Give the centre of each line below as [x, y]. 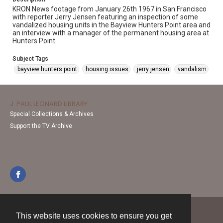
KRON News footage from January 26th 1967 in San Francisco [110, 9]
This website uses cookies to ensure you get [94, 216]
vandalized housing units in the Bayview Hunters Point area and [111, 25]
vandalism [192, 69]
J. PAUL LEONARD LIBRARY [49, 104]
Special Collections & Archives [52, 114]
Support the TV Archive [41, 126]
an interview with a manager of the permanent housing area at [111, 33]
